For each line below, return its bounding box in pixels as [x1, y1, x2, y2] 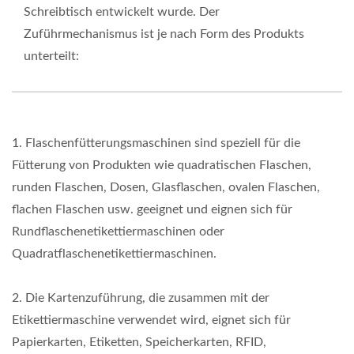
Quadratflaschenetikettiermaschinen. [12, 247, 217, 260]
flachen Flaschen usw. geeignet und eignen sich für [12, 203, 292, 216]
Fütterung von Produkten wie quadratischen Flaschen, [12, 159, 311, 171]
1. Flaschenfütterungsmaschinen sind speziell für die [12, 137, 300, 149]
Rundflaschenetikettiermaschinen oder [12, 225, 224, 238]
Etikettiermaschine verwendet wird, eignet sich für [12, 314, 291, 326]
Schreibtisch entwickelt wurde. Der [24, 6, 220, 18]
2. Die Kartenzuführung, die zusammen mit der [12, 292, 269, 304]
